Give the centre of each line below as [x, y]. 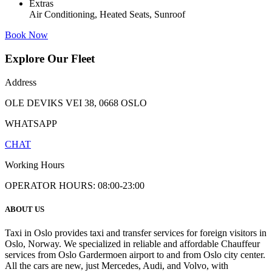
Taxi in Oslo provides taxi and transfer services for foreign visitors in [136, 233]
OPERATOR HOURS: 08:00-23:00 [75, 185]
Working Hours [35, 165]
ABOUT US [25, 209]
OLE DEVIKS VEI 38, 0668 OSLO [76, 103]
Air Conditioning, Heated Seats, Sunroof [107, 15]
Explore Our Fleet [50, 59]
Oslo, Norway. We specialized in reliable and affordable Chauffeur [132, 244]
